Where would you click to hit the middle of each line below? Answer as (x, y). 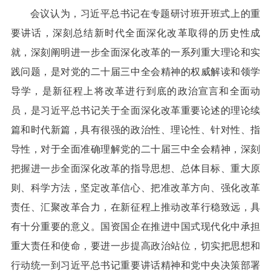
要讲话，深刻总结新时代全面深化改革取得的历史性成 (135, 33)
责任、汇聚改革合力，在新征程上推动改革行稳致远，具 (135, 207)
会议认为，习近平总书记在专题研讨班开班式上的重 (145, 14)
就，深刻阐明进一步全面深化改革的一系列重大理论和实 (135, 53)
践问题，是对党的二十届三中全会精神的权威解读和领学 (135, 72)
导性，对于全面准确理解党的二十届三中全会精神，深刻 (135, 149)
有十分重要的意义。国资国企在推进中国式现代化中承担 (135, 227)
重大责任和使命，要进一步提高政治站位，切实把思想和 (135, 246)
